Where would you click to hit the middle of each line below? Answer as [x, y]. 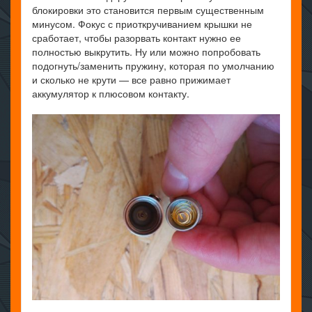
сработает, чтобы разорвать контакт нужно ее [136, 38]
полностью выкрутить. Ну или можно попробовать [146, 52]
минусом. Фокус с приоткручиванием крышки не [142, 24]
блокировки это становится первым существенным [148, 10]
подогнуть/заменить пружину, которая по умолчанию [153, 66]
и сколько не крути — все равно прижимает [131, 80]
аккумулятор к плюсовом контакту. [111, 94]
